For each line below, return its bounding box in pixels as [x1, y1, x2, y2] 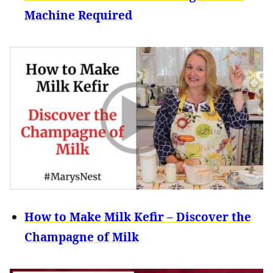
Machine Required [24, 7, 132, 23]
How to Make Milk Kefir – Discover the [24, 208, 251, 225]
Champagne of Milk [24, 229, 139, 245]
